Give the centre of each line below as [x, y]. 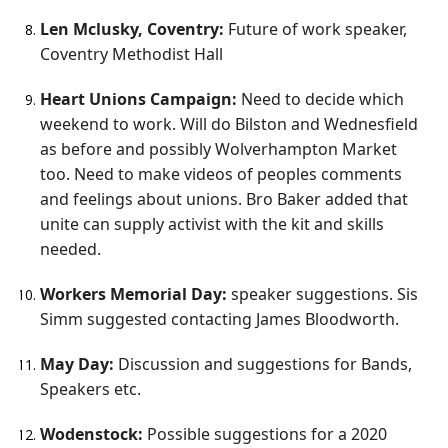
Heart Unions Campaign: [140, 99]
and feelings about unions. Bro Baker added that [224, 199]
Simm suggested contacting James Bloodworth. [219, 319]
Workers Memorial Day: [135, 294]
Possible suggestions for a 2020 [265, 434]
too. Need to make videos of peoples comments [221, 174]
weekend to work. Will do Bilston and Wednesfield [229, 124]
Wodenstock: [91, 434]
